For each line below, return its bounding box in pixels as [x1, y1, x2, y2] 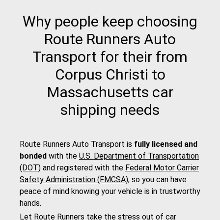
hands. [20, 198, 41, 208]
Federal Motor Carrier [125, 163, 199, 173]
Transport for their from [32, 48, 188, 66]
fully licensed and [134, 139, 197, 149]
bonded [20, 151, 47, 161]
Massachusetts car [47, 83, 173, 101]
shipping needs [60, 101, 160, 119]
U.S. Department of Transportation [79, 151, 199, 161]
